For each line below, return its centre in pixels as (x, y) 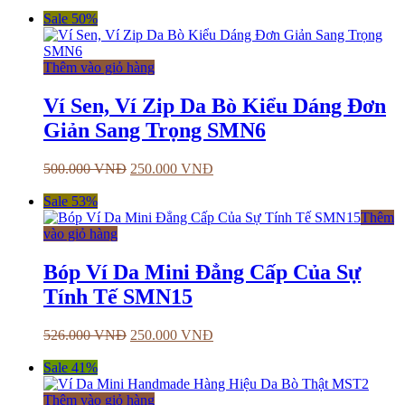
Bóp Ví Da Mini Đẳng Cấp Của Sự (202, 273)
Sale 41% (71, 368)
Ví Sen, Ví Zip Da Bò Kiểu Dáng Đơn (215, 106)
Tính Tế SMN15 (118, 297)
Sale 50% (71, 19)
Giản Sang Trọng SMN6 (155, 131)
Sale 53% (71, 202)
